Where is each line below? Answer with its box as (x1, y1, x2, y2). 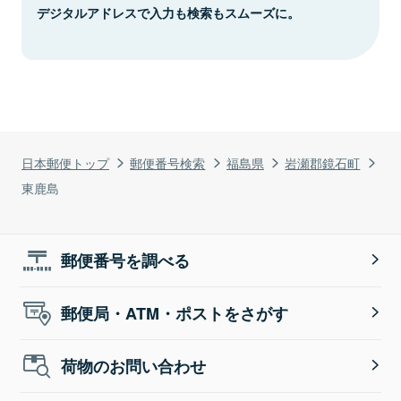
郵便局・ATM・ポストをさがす (61, 301, 289, 325)
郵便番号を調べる (61, 248, 191, 272)
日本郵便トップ (21, 152, 109, 172)
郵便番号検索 (130, 152, 206, 172)
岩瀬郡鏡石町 (285, 152, 361, 172)
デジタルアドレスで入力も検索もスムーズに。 (37, 3, 300, 21)
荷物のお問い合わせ (61, 354, 207, 378)
